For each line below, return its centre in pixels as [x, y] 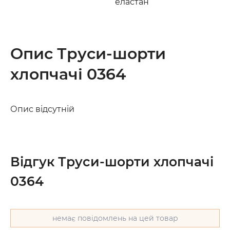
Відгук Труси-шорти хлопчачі [112, 161]
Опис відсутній [42, 109]
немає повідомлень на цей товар [115, 218]
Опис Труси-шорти [88, 53]
